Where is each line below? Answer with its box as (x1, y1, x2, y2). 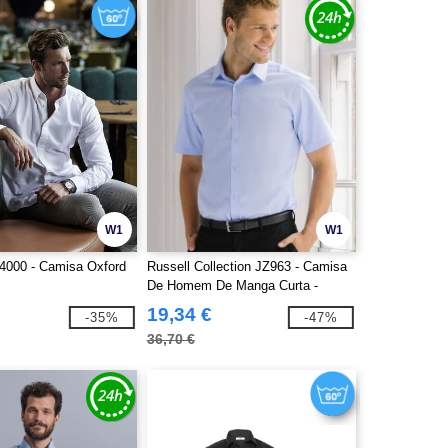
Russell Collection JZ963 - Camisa (146, 259, 347, 274)
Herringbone (146, 297, 216, 312)
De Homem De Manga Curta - (146, 278, 318, 293)
